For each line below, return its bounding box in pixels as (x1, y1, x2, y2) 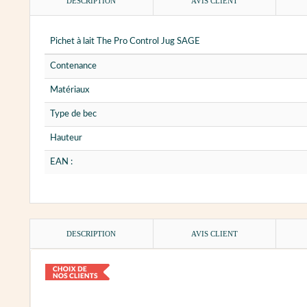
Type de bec (50, 109, 97, 119)
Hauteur (50, 133, 82, 143)
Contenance (50, 61, 97, 71)
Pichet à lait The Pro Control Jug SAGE (50, 36, 200, 46)
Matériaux (50, 85, 89, 95)
